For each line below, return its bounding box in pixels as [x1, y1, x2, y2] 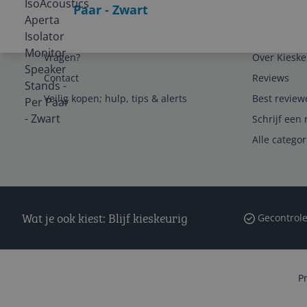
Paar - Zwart [73, 1, 148, 18]
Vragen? [44, 51, 80, 64]
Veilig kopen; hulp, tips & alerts [44, 92, 187, 105]
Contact [44, 71, 79, 84]
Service [44, 30, 77, 43]
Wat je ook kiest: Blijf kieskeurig [22, 210, 188, 226]
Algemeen [252, 30, 298, 43]
